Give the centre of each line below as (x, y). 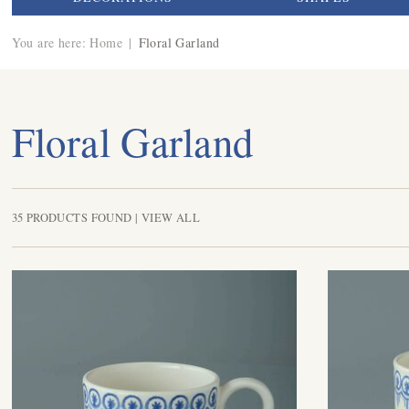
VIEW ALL (171, 217)
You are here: (48, 42)
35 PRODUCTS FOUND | (76, 217)
